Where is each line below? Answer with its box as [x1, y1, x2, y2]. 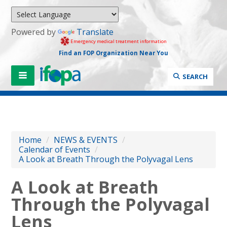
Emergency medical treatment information [70, 37, 167, 45]
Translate [77, 26, 114, 37]
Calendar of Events [19, 143, 91, 155]
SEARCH [182, 71, 208, 81]
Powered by [11, 26, 58, 37]
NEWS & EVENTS [54, 134, 118, 145]
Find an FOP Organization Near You [58, 49, 168, 57]
